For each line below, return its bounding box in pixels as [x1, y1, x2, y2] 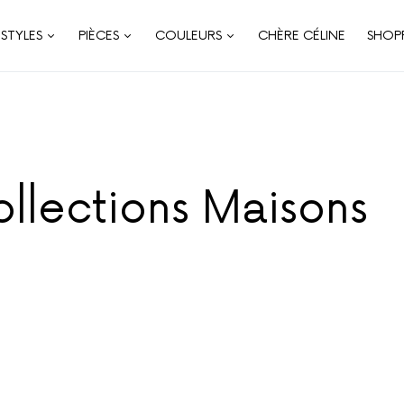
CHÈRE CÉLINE [258, 28, 345, 43]
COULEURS [155, 28, 222, 43]
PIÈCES [78, 28, 119, 43]
